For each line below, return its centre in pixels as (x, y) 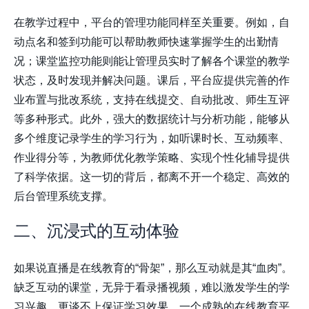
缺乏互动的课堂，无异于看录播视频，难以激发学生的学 (152, 288)
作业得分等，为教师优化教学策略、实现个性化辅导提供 (152, 158)
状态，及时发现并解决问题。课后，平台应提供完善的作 (152, 81)
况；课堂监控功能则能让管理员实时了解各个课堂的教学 (152, 61)
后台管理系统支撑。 (63, 197)
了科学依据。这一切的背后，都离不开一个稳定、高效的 (152, 177)
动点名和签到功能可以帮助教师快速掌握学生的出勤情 (146, 42)
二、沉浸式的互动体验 (97, 231)
